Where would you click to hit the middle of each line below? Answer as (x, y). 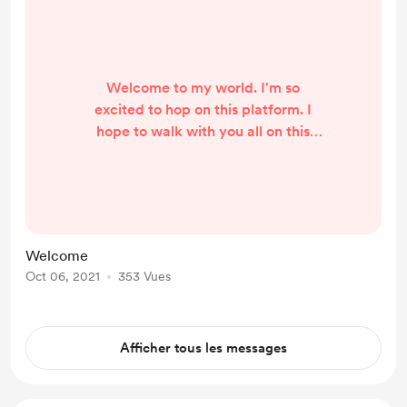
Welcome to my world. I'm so (203, 87)
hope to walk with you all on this (203, 131)
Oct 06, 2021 (63, 276)
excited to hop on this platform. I (203, 109)
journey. (203, 153)
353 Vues (144, 276)
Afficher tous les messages (203, 348)
